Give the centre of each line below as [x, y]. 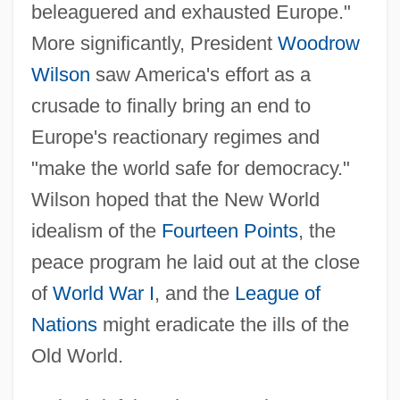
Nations [64, 324]
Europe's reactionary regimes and [175, 137]
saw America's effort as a [200, 74]
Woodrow [318, 43]
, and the [194, 293]
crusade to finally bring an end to [171, 105]
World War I [103, 293]
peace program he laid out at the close [195, 262]
